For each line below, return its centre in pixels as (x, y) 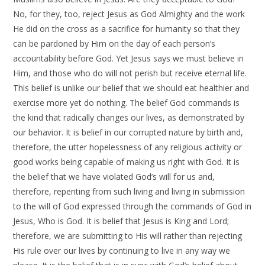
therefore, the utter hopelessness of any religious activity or (128, 147)
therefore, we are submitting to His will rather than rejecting (128, 236)
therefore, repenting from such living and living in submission (129, 192)
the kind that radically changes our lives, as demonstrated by (129, 118)
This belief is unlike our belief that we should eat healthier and (131, 88)
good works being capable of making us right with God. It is (127, 162)
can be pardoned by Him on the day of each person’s (114, 44)
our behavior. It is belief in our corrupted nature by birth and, (128, 132)
